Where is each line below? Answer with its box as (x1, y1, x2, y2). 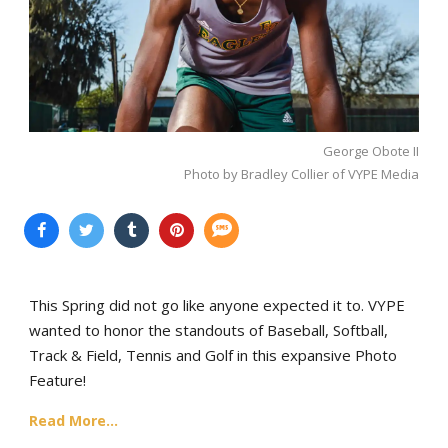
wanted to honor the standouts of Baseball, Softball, (29, 319, 388, 340)
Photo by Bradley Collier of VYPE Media (184, 164, 419, 183)
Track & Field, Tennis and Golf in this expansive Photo (29, 344, 397, 365)
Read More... (29, 410, 118, 430)
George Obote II (323, 141, 419, 160)
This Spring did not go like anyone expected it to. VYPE (29, 294, 405, 315)
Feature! (29, 369, 86, 390)
